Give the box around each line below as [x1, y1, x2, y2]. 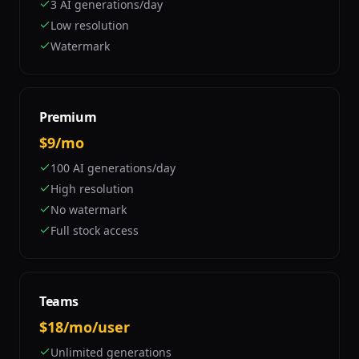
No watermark [50, 202, 127, 217]
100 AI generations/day [50, 160, 175, 175]
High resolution [50, 181, 134, 196]
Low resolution [50, 18, 129, 33]
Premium [39, 108, 97, 126]
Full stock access [50, 223, 139, 238]
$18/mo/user [39, 317, 130, 337]
